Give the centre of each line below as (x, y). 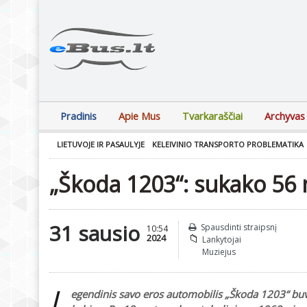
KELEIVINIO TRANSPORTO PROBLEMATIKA (228, 144)
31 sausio (95, 233)
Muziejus (219, 252)
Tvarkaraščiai (212, 116)
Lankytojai (222, 240)
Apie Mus (139, 116)
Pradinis (78, 116)
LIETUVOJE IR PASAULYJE (101, 144)
